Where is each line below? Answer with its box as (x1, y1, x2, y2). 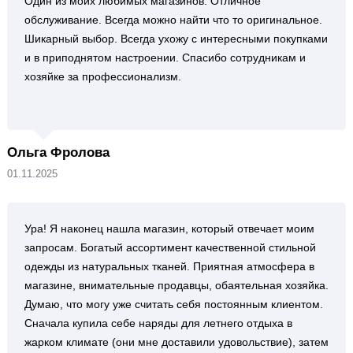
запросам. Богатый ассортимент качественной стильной (24, 241, 316, 254)
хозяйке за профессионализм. (24, 70, 181, 83)
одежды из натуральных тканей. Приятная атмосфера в (24, 260, 314, 273)
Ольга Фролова (6, 145, 110, 160)
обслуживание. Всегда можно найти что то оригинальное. (24, 13, 322, 26)
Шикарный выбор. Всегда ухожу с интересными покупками (24, 32, 328, 45)
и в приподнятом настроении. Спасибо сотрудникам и (24, 51, 306, 64)
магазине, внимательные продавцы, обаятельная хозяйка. (24, 279, 329, 292)
